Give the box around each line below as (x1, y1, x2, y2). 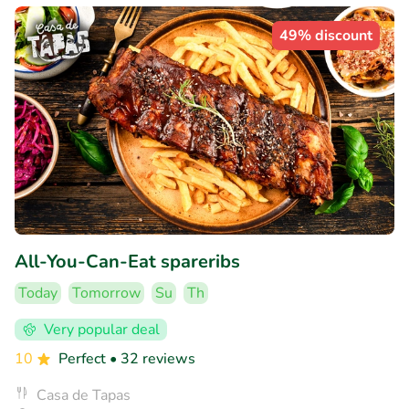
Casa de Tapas (37, 384, 131, 405)
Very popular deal (44, 319, 160, 340)
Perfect (58, 348, 110, 369)
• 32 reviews (110, 348, 195, 369)
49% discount (279, 26, 372, 47)
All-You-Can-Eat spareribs (15, 248, 240, 274)
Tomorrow (72, 282, 141, 303)
